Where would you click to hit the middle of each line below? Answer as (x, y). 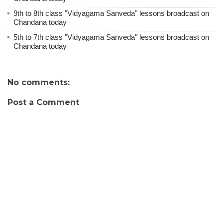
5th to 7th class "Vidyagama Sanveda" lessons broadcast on (111, 37)
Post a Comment (43, 103)
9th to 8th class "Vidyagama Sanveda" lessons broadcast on (111, 13)
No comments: (39, 83)
